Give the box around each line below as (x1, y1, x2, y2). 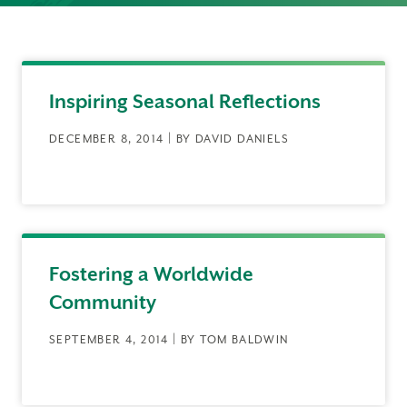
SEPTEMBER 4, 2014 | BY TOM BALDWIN (49, 333, 289, 346)
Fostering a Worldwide (49, 263, 253, 285)
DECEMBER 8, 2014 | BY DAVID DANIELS (49, 133, 289, 145)
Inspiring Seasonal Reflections (49, 91, 321, 113)
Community (49, 292, 156, 313)
